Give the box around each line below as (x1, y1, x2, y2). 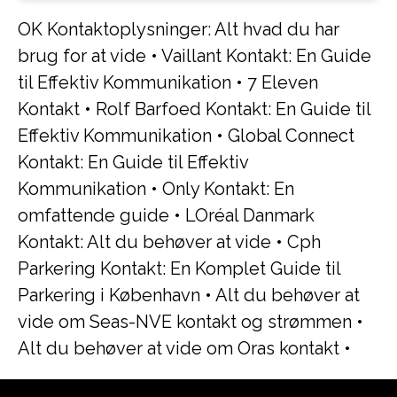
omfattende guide (18, 205, 169, 226)
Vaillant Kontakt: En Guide (161, 45, 371, 66)
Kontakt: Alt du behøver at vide (18, 231, 271, 253)
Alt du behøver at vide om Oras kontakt (18, 338, 339, 359)
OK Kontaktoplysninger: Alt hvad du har (18, 19, 339, 40)
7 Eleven (247, 72, 318, 93)
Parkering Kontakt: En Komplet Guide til (18, 258, 340, 279)
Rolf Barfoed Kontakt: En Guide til (96, 98, 370, 120)
